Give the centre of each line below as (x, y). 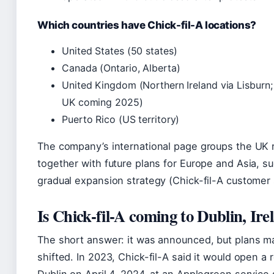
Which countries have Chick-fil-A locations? (147, 25)
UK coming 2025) (102, 102)
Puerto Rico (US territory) (121, 119)
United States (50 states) (120, 50)
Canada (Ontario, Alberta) (121, 68)
